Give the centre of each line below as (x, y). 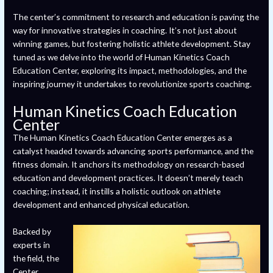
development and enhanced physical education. (101, 204)
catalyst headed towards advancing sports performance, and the (133, 151)
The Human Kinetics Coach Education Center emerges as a (123, 137)
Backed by (32, 231)
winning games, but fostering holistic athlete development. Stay (132, 43)
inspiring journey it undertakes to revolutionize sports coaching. (133, 83)
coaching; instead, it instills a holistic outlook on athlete (117, 191)
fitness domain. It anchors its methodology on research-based (129, 164)
